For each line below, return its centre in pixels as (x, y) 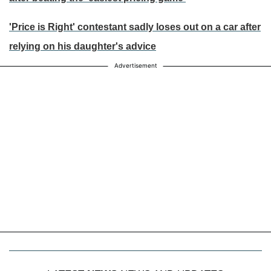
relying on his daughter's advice (83, 47)
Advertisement (135, 66)
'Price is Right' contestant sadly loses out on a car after (135, 27)
